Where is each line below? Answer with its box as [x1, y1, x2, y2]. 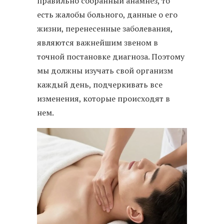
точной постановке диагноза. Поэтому [37, 51, 184, 62]
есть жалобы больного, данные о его [37, 9, 177, 20]
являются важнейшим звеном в [37, 37, 158, 48]
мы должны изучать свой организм [37, 65, 173, 76]
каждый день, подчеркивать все [37, 79, 162, 90]
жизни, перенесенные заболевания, [37, 23, 172, 34]
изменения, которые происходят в [37, 93, 170, 104]
